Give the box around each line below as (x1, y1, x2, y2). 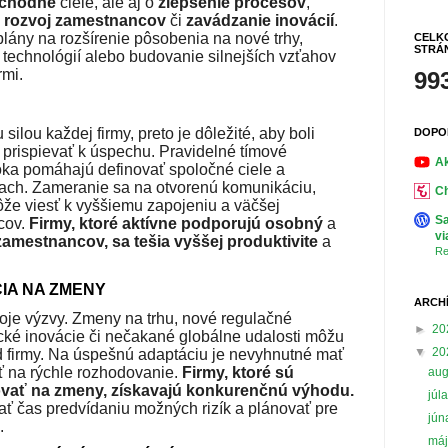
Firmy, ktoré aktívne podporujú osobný (29, 214, 323, 232)
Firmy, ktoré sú (182, 363, 294, 381)
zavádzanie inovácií (186, 11, 334, 29)
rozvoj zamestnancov (4, 11, 166, 29)
